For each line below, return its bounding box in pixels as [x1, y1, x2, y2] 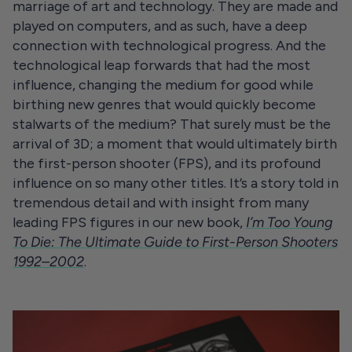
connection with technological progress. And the [13, 37, 326, 54]
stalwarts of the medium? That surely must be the [13, 115, 331, 133]
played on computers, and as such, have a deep [13, 17, 307, 35]
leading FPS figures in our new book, [13, 214, 246, 231]
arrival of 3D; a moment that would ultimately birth [13, 135, 337, 152]
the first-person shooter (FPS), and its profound [13, 155, 321, 172]
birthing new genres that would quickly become [13, 96, 316, 113]
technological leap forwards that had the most [13, 57, 310, 74]
